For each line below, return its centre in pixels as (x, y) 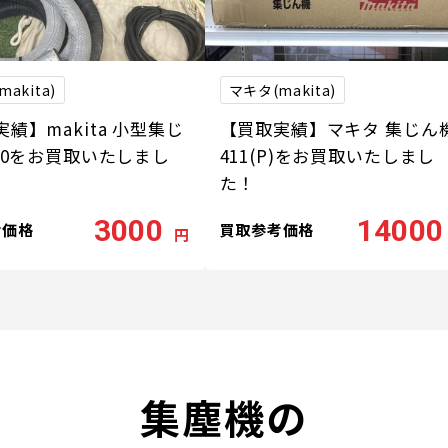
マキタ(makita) (282, 89)
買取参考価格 (266, 229)
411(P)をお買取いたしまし (327, 156)
